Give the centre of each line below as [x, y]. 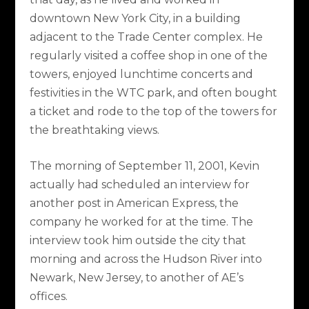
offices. [48, 297]
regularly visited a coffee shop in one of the [148, 55]
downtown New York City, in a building [135, 18]
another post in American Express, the [134, 203]
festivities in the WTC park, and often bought [153, 92]
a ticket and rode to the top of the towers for [153, 111]
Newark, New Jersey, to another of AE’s [136, 278]
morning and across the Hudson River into [146, 259]
